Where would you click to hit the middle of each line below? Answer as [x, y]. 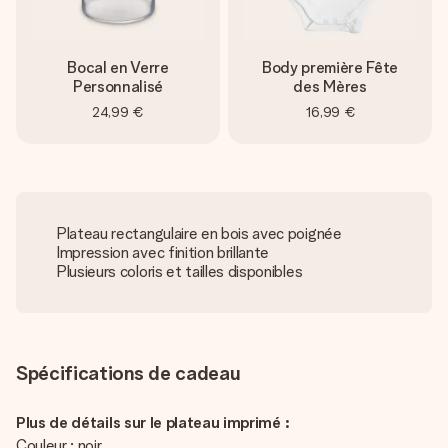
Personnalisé [118, 86]
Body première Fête [330, 67]
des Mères [330, 86]
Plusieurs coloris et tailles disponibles [179, 271]
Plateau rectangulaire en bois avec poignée [199, 233]
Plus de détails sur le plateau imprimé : [153, 422]
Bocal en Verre [118, 67]
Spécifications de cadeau [128, 373]
